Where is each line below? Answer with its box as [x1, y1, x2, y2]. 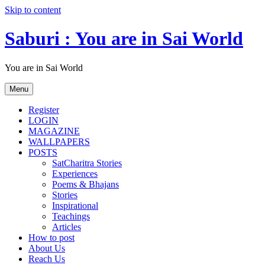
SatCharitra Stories [52, 157, 122, 168]
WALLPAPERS [28, 136, 90, 147]
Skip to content [5, 5, 61, 15]
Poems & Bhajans [52, 179, 119, 189]
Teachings [52, 211, 90, 221]
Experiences [52, 168, 98, 179]
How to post [28, 232, 75, 243]
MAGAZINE [28, 125, 80, 136]
